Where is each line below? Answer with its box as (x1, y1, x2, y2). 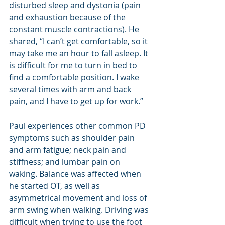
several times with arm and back (9, 83, 133, 95)
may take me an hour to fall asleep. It (9, 47, 150, 59)
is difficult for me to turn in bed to (9, 59, 139, 71)
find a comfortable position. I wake (9, 71, 141, 83)
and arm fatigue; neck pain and (9, 144, 128, 155)
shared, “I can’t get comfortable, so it (9, 35, 150, 47)
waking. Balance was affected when (9, 168, 143, 179)
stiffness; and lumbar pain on (9, 156, 122, 167)
